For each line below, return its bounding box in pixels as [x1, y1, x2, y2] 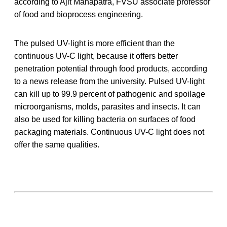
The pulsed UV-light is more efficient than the [14, 39, 175, 48]
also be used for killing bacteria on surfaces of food [14, 115, 196, 124]
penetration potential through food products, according [14, 64, 207, 73]
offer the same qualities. [14, 140, 99, 149]
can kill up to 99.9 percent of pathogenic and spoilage [14, 89, 205, 98]
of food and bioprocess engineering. [14, 10, 143, 19]
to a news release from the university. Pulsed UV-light [14, 77, 205, 86]
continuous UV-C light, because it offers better [14, 51, 178, 60]
